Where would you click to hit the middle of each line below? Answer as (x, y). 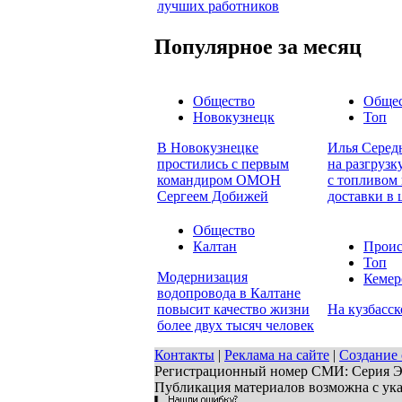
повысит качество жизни (233, 310)
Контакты (184, 355)
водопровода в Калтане (229, 293)
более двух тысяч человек (236, 326)
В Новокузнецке (208, 148)
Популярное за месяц (258, 46)
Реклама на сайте (277, 355)
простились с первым (223, 164)
